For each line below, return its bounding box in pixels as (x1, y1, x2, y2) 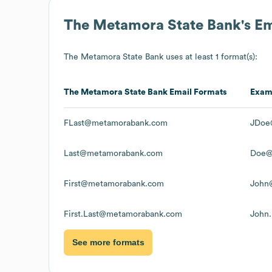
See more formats (72, 237, 144, 248)
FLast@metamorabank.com (64, 118, 168, 127)
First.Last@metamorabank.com (64, 209, 182, 219)
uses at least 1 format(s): (163, 52, 257, 61)
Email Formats (168, 87, 227, 97)
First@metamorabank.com (64, 179, 164, 188)
